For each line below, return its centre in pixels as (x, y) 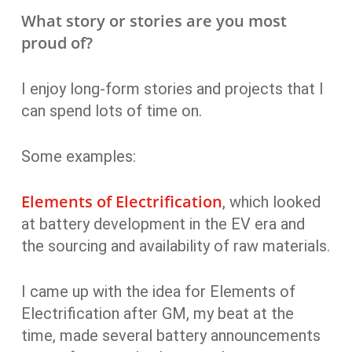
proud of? (57, 43)
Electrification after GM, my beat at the (157, 313)
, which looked (271, 202)
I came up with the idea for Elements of (158, 291)
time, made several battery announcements (170, 335)
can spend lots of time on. (111, 111)
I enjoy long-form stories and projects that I (172, 89)
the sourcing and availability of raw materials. (175, 246)
